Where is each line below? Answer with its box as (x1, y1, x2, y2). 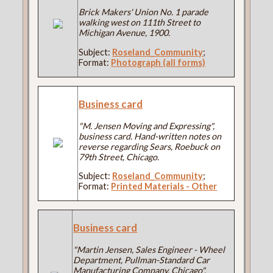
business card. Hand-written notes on (79, 130, 222, 141)
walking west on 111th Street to (79, 17, 201, 28)
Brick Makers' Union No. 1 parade (79, 7, 209, 18)
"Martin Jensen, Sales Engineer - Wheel (73, 244, 225, 255)
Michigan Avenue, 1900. (79, 27, 171, 38)
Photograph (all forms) (111, 57, 206, 68)
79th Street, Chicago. (79, 151, 160, 162)
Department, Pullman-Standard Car (73, 255, 210, 266)
